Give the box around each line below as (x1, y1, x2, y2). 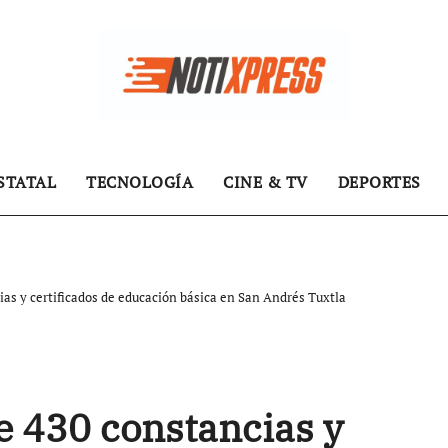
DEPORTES (337, 171, 421, 193)
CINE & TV (223, 171, 308, 193)
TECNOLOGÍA (86, 171, 193, 193)
